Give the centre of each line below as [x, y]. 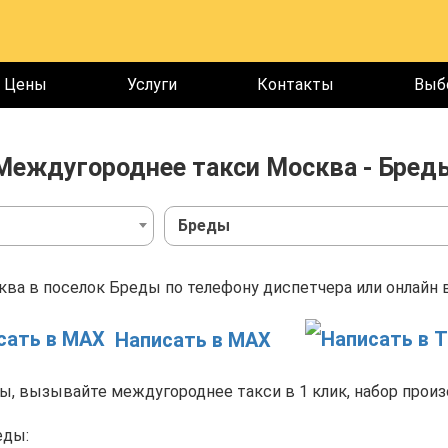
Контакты [295, 84]
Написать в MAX [192, 340]
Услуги [152, 84]
